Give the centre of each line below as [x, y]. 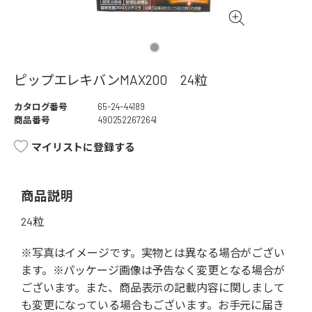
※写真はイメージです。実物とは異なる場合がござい [153, 253]
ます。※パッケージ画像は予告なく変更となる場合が [153, 270]
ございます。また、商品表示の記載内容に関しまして [153, 288]
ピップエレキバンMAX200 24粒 [111, 80]
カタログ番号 [41, 107]
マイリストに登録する [83, 147]
